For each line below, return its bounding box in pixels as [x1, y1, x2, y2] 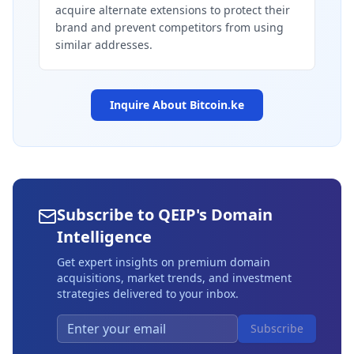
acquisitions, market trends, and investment [57, 270, 292, 285]
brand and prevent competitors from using [55, 20, 284, 35]
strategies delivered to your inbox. [57, 286, 239, 301]
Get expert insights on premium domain [57, 254, 270, 269]
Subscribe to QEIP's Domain [57, 204, 273, 225]
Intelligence [57, 226, 152, 247]
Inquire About [110, 97, 190, 112]
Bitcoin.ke [190, 97, 244, 112]
